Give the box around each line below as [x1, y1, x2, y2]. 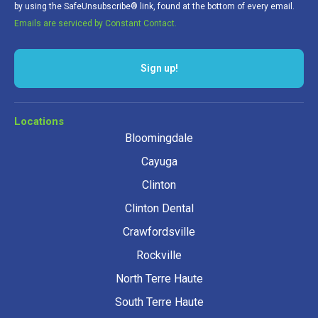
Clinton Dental [124, 201, 194, 215]
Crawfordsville [123, 224, 195, 238]
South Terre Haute [114, 295, 204, 309]
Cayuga [141, 154, 177, 168]
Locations [14, 114, 64, 128]
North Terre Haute [115, 271, 203, 285]
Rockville [136, 248, 182, 262]
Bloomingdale [125, 131, 193, 145]
